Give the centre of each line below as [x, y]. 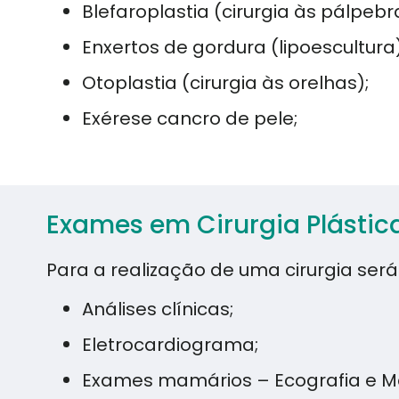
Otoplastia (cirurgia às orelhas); [225, 82]
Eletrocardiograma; [170, 345]
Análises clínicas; [158, 309]
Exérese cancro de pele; [190, 118]
